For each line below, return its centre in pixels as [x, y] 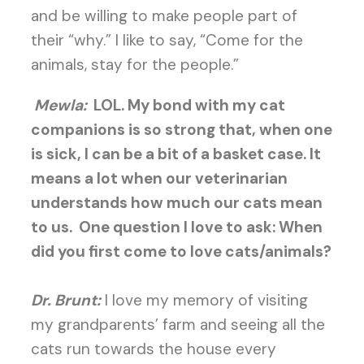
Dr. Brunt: [65, 300]
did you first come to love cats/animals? [181, 251]
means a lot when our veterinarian [159, 178]
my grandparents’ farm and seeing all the [178, 325]
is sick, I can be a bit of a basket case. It [175, 154]
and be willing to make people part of [164, 16]
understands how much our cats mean [176, 203]
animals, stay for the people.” [134, 65]
